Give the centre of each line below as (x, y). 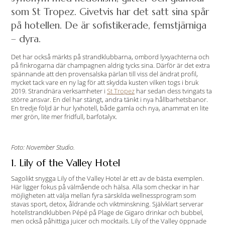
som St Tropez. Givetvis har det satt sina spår (110, 12)
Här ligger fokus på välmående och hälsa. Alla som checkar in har (105, 187)
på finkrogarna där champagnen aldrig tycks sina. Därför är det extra (110, 65)
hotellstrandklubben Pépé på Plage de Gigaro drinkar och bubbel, (107, 212)
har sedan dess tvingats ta (173, 91)
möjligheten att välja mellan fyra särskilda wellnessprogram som (103, 195)
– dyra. (26, 39)
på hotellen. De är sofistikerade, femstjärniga (108, 25)
